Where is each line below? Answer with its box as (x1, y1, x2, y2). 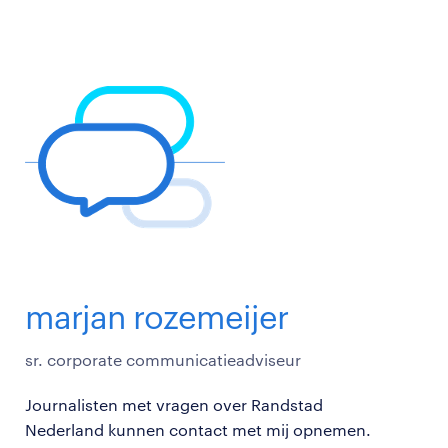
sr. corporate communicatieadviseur (25, 349, 301, 369)
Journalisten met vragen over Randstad (25, 394, 323, 414)
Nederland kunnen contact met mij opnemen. (25, 419, 371, 439)
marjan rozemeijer (25, 297, 288, 335)
